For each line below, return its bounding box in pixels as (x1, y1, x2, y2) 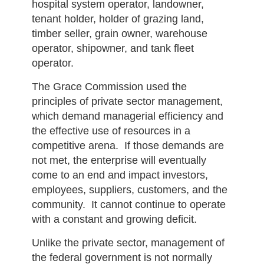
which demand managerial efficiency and (31, 110, 223, 122)
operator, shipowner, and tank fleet (31, 42, 194, 54)
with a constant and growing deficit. (31, 213, 197, 225)
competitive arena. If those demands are (31, 140, 224, 151)
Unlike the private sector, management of (31, 237, 225, 249)
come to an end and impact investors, (31, 169, 208, 181)
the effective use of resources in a (31, 125, 190, 137)
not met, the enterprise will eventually (31, 154, 206, 166)
